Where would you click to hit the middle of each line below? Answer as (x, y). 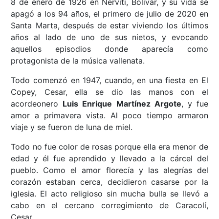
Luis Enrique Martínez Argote (122, 104)
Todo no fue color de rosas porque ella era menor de (109, 147)
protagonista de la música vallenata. (78, 61)
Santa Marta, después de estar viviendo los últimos (109, 26)
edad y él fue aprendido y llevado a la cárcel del (109, 159)
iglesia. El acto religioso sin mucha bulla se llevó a (109, 194)
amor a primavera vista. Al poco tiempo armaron (109, 116)
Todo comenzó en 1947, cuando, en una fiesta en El (109, 80)
